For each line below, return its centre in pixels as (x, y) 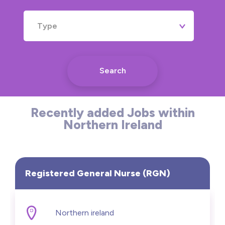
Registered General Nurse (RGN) (98, 173)
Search (113, 70)
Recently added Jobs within (113, 112)
